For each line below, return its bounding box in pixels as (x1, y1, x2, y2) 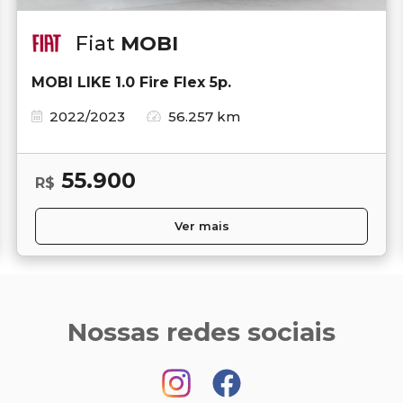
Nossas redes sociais (67, 316, 336, 347)
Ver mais (174, 219, 229, 233)
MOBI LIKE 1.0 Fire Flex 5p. (31, 73, 231, 91)
